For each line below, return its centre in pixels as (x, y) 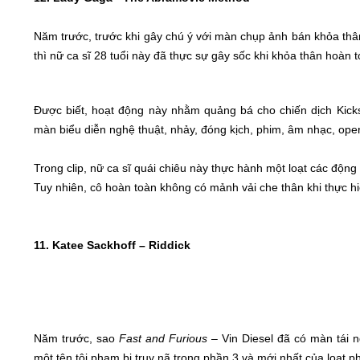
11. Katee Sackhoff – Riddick (112, 245)
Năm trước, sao (74, 338)
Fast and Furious (161, 338)
